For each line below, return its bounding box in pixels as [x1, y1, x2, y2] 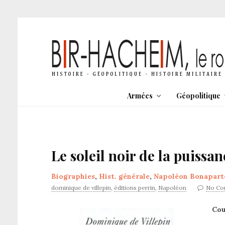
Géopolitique [176, 91, 220, 100]
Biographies [51, 172, 95, 181]
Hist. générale [99, 172, 150, 181]
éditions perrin [114, 184, 155, 191]
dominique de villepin [51, 184, 111, 191]
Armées [127, 91, 153, 100]
